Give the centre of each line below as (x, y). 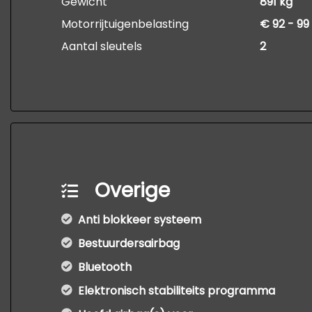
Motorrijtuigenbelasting (125, 24)
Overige (132, 190)
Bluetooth (105, 267)
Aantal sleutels (102, 46)
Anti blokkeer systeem (140, 220)
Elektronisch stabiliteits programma (177, 291)
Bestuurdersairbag (129, 243)
